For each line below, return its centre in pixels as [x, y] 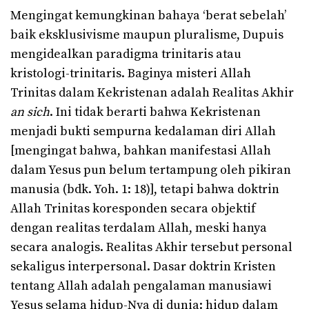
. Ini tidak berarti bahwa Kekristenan [155, 112]
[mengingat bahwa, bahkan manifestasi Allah [141, 151]
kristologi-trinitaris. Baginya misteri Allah [131, 74]
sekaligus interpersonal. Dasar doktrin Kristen [143, 267]
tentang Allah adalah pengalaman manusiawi [141, 286]
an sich [30, 112]
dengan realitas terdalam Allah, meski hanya [139, 228]
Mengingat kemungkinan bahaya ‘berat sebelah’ [148, 16]
